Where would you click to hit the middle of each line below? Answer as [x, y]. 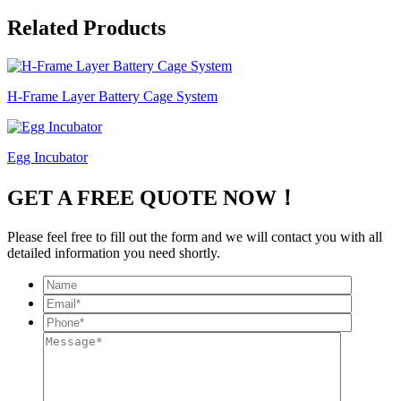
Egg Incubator [47, 157]
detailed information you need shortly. [114, 253]
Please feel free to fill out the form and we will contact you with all [195, 237]
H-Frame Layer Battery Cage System [112, 96]
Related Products [86, 27]
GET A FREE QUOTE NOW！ [153, 197]
